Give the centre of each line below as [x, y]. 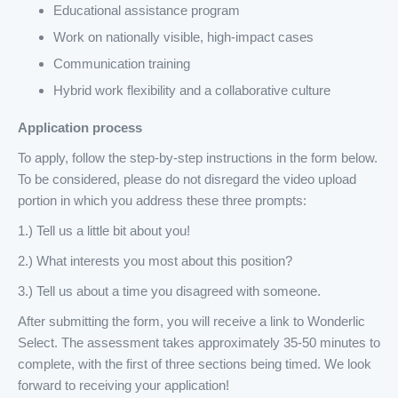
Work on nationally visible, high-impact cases [183, 37]
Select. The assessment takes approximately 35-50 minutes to [199, 342]
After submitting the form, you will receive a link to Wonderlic [191, 321]
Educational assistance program [147, 10]
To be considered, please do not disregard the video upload [187, 179]
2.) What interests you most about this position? [155, 261]
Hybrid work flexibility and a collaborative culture [192, 90]
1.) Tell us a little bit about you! [104, 231]
